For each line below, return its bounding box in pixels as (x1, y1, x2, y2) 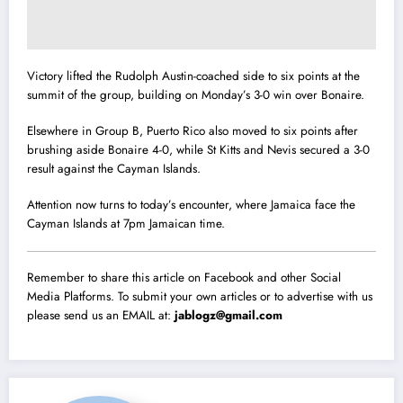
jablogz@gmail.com (175, 306, 282, 324)
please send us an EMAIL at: (27, 306, 175, 324)
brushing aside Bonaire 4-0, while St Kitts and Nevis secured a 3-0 (27, 141, 370, 159)
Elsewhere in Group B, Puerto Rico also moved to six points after (27, 122, 358, 140)
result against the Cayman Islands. (27, 160, 201, 178)
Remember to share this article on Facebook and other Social (27, 268, 341, 286)
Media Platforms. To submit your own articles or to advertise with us (27, 287, 372, 305)
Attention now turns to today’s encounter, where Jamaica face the (27, 196, 355, 214)
